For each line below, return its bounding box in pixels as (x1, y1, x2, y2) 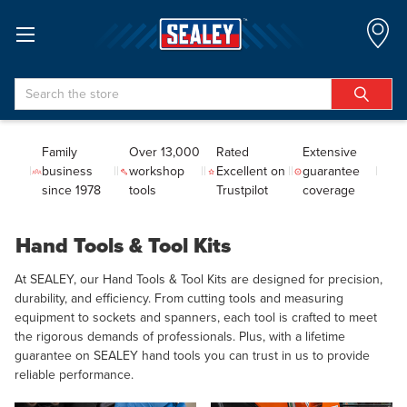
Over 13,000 (128, 143, 200, 162)
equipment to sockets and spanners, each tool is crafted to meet (15, 307, 377, 327)
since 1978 (42, 181, 102, 200)
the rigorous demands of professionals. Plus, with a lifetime (15, 326, 345, 346)
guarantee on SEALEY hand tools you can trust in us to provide (15, 345, 370, 365)
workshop (128, 162, 184, 181)
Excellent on (215, 162, 285, 181)
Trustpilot (215, 181, 268, 200)
